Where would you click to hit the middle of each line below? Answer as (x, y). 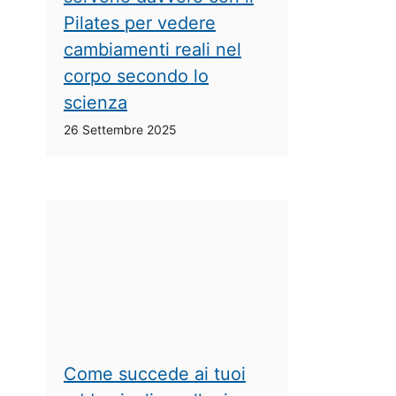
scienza (95, 102)
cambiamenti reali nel (152, 49)
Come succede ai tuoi (155, 374)
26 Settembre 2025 (120, 129)
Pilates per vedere (140, 23)
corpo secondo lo (136, 76)
